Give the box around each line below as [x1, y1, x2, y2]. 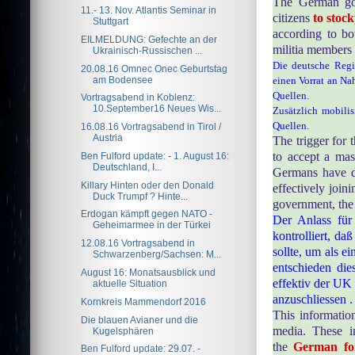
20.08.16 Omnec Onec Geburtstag [81, 63, 228, 74]
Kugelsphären [93, 325, 155, 336]
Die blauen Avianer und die [81, 314, 199, 325]
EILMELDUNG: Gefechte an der [81, 33, 218, 44]
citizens [273, 10, 314, 25]
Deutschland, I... [93, 161, 162, 172]
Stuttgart [93, 16, 129, 27]
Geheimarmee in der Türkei [93, 219, 212, 231]
